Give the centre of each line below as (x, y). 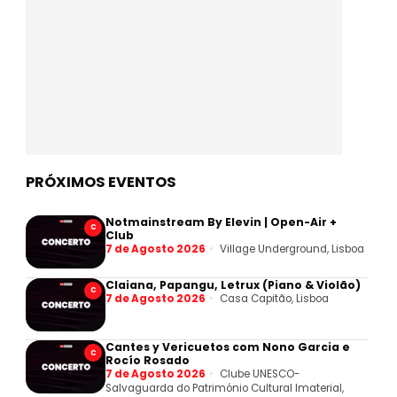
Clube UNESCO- (259, 374)
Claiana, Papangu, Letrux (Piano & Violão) (234, 284)
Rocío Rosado (148, 361)
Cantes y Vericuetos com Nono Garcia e (228, 347)
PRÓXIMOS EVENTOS (101, 182)
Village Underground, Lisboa (292, 249)
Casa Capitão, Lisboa (274, 298)
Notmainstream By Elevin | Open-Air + (222, 222)
